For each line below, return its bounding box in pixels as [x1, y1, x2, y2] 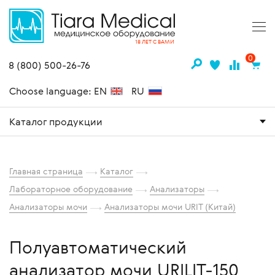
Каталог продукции [9, 115, 103, 129]
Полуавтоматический [9, 236, 187, 259]
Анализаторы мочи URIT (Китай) [104, 201, 236, 213]
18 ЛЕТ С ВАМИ [135, 37, 174, 45]
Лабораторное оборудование [9, 183, 133, 195]
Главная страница [9, 165, 83, 177]
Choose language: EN [9, 84, 109, 98]
